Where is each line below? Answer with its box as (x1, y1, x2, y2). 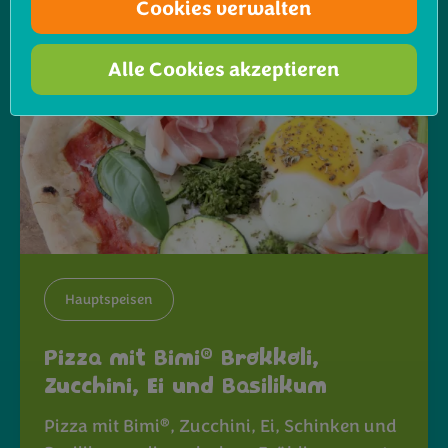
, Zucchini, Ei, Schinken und (170, 414, 397, 439)
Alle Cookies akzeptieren (108, 55, 340, 83)
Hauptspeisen (65, 290, 153, 310)
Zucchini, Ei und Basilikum (44, 375, 327, 400)
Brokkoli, (213, 347, 319, 372)
